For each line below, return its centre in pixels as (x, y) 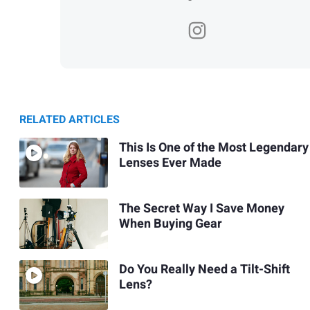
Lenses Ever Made (170, 163)
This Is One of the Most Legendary (213, 147)
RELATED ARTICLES (70, 120)
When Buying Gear (170, 224)
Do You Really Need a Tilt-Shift (204, 270)
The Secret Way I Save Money (201, 209)
